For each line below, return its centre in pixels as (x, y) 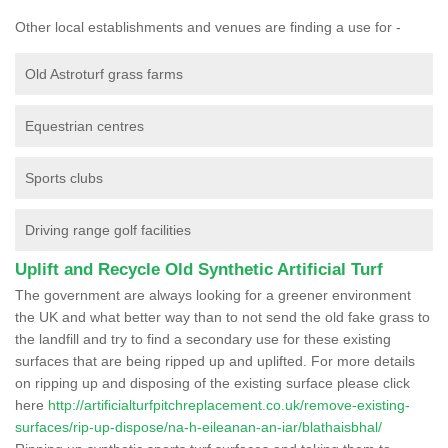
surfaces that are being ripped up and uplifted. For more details (215, 360)
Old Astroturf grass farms (104, 73)
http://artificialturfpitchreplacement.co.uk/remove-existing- (229, 404)
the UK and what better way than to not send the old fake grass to (222, 316)
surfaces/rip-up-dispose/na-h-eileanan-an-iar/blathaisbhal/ (198, 426)
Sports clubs (64, 177)
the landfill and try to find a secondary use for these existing (203, 338)
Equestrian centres (84, 125)
